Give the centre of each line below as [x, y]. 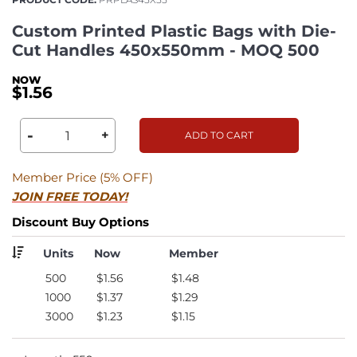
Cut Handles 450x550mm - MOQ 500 [166, 50]
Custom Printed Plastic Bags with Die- [174, 31]
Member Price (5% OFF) [82, 177]
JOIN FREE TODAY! [70, 196]
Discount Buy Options [80, 222]
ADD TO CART [219, 135]
